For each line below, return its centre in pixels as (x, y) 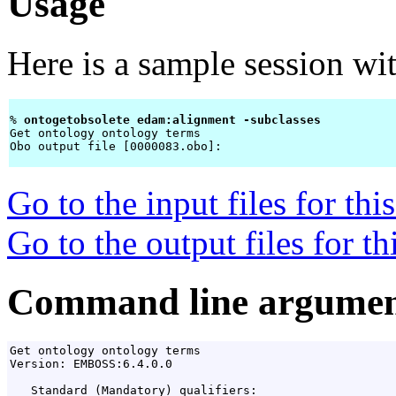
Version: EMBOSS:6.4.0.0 (91, 364)
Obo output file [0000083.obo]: (119, 147)
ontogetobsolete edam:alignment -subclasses (176, 120)
